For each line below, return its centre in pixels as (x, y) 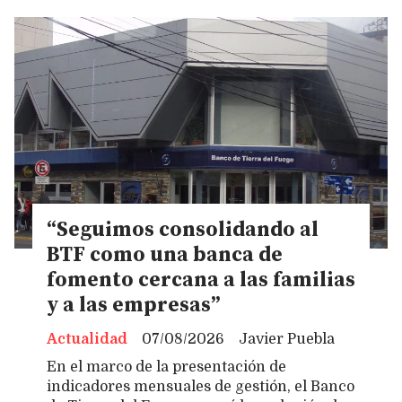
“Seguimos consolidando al (183, 231)
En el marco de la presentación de (166, 367)
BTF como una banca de (165, 256)
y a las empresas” (133, 306)
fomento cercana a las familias (201, 281)
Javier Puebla (287, 339)
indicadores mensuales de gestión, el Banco (201, 387)
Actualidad (87, 339)
